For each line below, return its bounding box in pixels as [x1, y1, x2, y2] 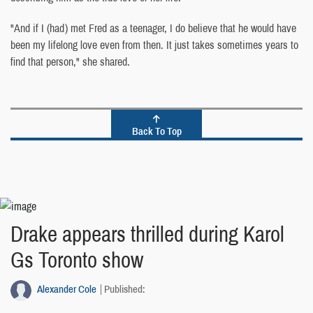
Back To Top [131, 124, 182, 138]
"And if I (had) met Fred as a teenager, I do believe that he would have [10, 20, 296, 36]
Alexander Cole [37, 281, 96, 296]
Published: [104, 281, 145, 296]
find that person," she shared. [10, 54, 130, 69]
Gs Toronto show [10, 245, 143, 275]
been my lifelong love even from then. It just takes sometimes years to [10, 37, 298, 52]
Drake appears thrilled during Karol [10, 219, 284, 249]
